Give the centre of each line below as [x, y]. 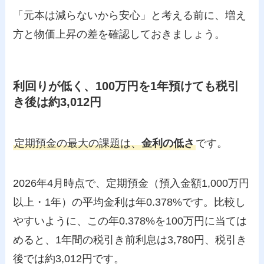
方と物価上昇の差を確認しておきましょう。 [119, 34]
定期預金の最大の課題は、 [78, 143]
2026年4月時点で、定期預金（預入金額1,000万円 [131, 183]
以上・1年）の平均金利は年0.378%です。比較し [130, 202]
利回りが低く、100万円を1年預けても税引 [126, 86]
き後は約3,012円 [57, 102]
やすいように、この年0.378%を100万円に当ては [130, 221]
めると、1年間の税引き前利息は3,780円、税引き [130, 240]
